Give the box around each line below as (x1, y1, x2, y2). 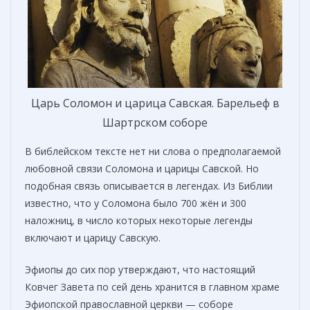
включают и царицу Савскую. (25, 231, 161, 245)
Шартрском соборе (102, 115, 208, 131)
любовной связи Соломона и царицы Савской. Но (25, 162, 259, 176)
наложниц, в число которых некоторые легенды (25, 214, 253, 228)
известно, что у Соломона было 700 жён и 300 (25, 197, 246, 210)
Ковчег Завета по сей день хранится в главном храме (25, 280, 280, 294)
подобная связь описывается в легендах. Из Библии (25, 179, 273, 193)
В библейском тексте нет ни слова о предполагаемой (25, 145, 281, 158)
